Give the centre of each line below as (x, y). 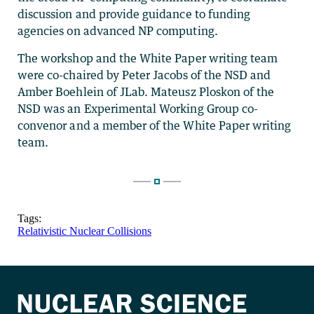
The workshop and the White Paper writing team (148, 59)
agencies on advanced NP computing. (118, 31)
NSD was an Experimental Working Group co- (138, 109)
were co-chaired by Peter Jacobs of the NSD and (144, 75)
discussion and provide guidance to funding (134, 14)
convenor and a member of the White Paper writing (155, 126)
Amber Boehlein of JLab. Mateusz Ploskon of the (146, 92)
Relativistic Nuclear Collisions (84, 231)
